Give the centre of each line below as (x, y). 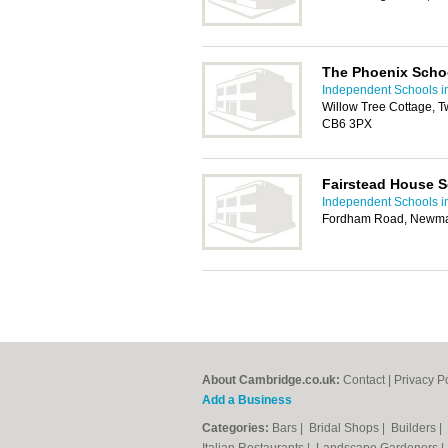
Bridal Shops (345, 428)
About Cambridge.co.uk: (271, 380)
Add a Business (247, 400)
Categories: (235, 428)
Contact (364, 380)
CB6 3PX (347, 124)
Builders (415, 428)
